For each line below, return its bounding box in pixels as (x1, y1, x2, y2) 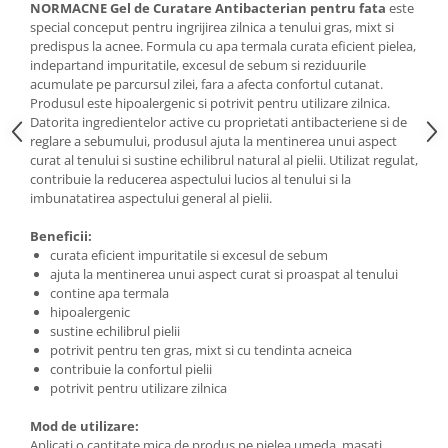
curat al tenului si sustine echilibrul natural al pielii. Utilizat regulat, (30, 151, 418, 169)
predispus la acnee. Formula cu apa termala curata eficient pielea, (30, 37, 416, 55)
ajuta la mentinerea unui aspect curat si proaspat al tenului (50, 265, 398, 283)
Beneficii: (30, 227, 92, 245)
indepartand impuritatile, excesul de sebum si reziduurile (30, 56, 366, 74)
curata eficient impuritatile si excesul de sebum (50, 246, 328, 264)
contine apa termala (50, 284, 169, 302)
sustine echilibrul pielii (50, 322, 180, 340)
